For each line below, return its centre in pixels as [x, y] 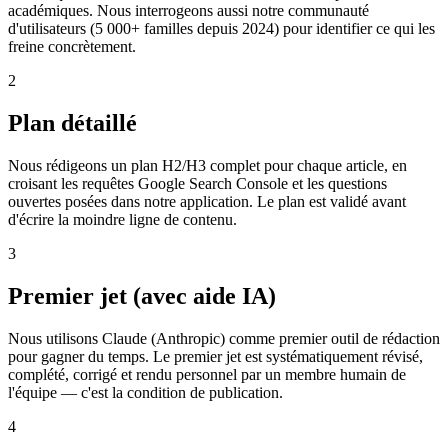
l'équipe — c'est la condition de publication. [145, 392]
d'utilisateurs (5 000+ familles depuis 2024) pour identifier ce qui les [221, 29]
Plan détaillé [72, 123]
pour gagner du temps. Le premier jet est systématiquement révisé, [215, 356]
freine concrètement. [72, 47]
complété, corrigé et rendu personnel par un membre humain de [207, 374]
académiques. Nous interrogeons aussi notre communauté [188, 11]
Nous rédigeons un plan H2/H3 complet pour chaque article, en [207, 166]
